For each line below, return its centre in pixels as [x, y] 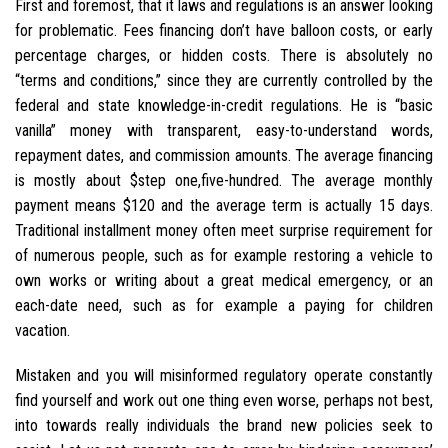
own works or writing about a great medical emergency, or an [224, 280]
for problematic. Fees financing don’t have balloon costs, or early [224, 30]
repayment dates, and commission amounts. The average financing [224, 155]
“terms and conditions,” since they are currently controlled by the [224, 80]
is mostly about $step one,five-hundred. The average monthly [224, 180]
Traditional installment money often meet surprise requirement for [224, 230]
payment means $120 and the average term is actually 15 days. [224, 205]
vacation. [42, 330]
